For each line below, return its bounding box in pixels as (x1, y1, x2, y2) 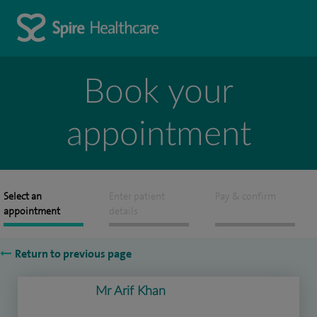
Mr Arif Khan (96, 285, 166, 298)
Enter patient (109, 190, 166, 202)
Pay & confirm (214, 190, 276, 202)
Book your (83, 75, 234, 109)
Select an (4, 190, 42, 202)
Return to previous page (15, 247, 132, 260)
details (109, 205, 139, 217)
